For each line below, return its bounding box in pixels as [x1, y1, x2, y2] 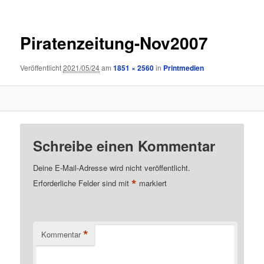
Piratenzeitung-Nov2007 [20, 31, 209, 55]
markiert [137, 177, 167, 189]
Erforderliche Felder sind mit [33, 177, 132, 189]
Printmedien [163, 62, 204, 73]
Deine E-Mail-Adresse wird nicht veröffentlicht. [33, 162, 191, 174]
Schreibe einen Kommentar [33, 136, 216, 156]
